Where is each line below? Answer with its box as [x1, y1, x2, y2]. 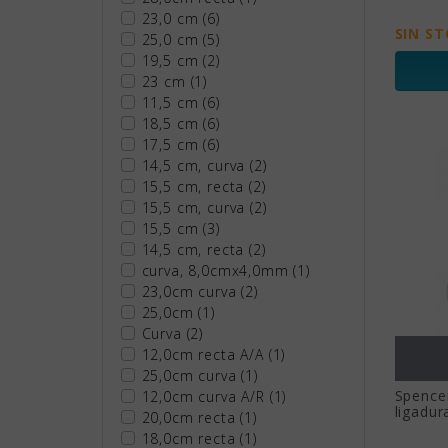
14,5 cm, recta [141, 239, 250, 259]
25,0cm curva [141, 365, 242, 385]
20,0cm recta [141, 407, 241, 427]
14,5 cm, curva [141, 155, 251, 175]
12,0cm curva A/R [141, 386, 270, 406]
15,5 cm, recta [141, 176, 250, 196]
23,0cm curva [141, 281, 242, 301]
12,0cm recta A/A [141, 344, 269, 364]
